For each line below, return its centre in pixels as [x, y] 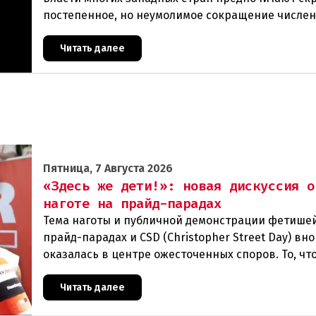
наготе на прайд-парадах [132, 203]
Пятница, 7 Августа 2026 [108, 168]
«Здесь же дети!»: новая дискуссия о [179, 186]
